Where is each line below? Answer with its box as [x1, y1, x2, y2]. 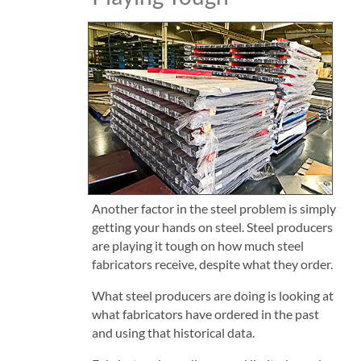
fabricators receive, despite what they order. [91, 255, 333, 272]
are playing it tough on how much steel [91, 237, 304, 253]
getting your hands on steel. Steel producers [91, 218, 333, 234]
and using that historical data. [91, 324, 255, 340]
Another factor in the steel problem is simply [91, 200, 336, 216]
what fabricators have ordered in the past [91, 305, 319, 322]
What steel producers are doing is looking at [91, 287, 334, 303]
